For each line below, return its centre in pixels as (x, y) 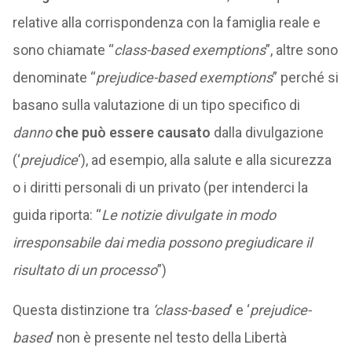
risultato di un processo (84, 270)
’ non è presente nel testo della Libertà (169, 337)
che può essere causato (132, 132)
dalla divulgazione (267, 132)
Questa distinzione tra (82, 310)
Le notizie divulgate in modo (188, 215)
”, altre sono (301, 50)
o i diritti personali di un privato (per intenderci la (160, 187)
